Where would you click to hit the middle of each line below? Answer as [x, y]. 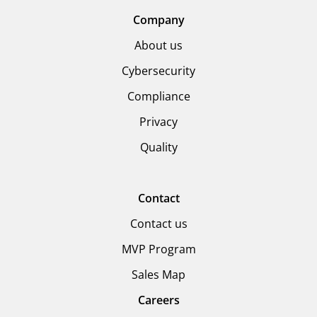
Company [158, 20]
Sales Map [158, 275]
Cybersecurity [158, 71]
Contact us [158, 224]
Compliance [158, 96]
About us [158, 45]
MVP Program [158, 249]
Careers [158, 300]
